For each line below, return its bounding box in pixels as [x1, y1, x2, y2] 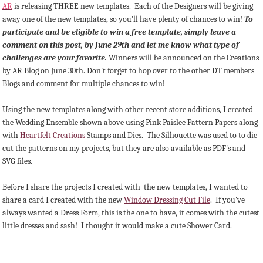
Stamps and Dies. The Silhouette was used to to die [85, 130, 257, 141]
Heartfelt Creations [20, 130, 85, 141]
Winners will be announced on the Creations [107, 53, 259, 63]
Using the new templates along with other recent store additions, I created [2, 104, 253, 115]
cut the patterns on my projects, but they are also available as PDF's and [2, 143, 245, 154]
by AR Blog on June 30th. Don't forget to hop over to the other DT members [2, 66, 254, 76]
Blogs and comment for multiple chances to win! [2, 79, 165, 89]
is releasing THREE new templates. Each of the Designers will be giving [12, 1, 253, 12]
